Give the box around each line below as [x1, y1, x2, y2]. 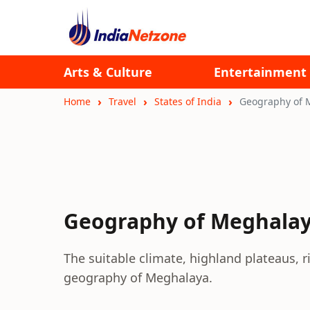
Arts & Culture [64, 64, 152, 80]
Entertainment [214, 64, 307, 80]
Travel [109, 95, 136, 108]
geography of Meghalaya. [64, 269, 212, 286]
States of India [154, 95, 221, 108]
